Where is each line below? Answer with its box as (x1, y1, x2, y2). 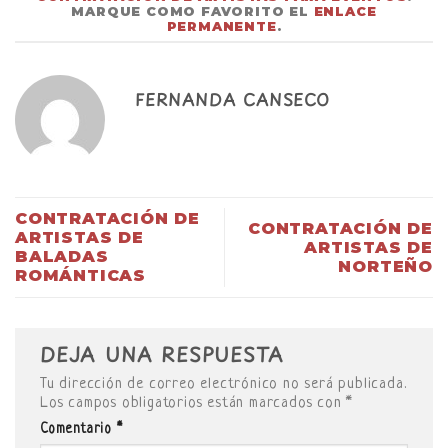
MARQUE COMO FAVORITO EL (71, 3, 314, 19)
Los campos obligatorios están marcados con (40, 395, 347, 413)
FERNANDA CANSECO (135, 87, 330, 112)
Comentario (40, 422, 117, 438)
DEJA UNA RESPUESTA (40, 339, 293, 369)
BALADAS (15, 247, 109, 267)
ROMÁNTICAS (15, 266, 147, 286)
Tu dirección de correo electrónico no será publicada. (40, 376, 407, 394)
